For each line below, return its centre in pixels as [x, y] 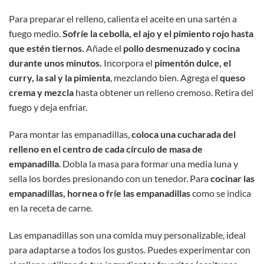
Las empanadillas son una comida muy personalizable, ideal [127, 235]
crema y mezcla [41, 93]
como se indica [221, 193]
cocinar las [232, 179]
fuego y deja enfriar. [48, 107]
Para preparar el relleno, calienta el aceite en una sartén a [123, 19]
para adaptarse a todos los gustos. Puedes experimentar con [130, 250]
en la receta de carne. [51, 208]
